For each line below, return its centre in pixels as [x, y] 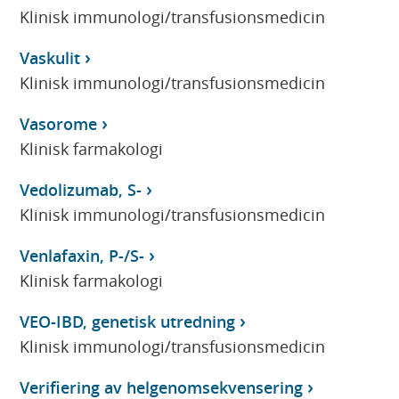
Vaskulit [50, 57]
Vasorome [59, 123]
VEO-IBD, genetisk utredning [128, 321]
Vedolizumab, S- [81, 189]
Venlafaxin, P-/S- [82, 255]
